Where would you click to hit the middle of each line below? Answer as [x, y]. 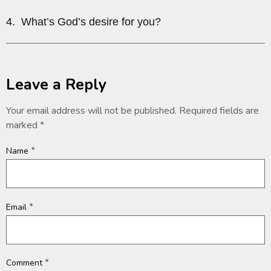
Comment [25, 263]
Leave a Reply [56, 84]
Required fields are [219, 110]
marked [23, 125]
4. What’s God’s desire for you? [83, 22]
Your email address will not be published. [91, 110]
